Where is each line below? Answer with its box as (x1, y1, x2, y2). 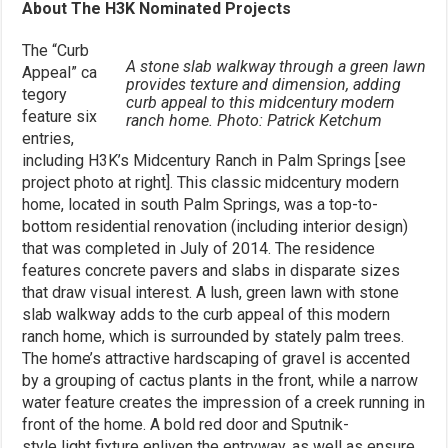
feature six (22, 106, 98, 126)
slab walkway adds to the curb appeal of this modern (22, 304, 391, 324)
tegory (22, 84, 68, 104)
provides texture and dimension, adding (125, 74, 401, 94)
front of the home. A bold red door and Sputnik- (22, 414, 350, 434)
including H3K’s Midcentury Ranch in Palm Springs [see (22, 150, 407, 170)
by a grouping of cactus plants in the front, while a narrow (22, 370, 419, 390)
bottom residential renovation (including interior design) (22, 216, 409, 236)
